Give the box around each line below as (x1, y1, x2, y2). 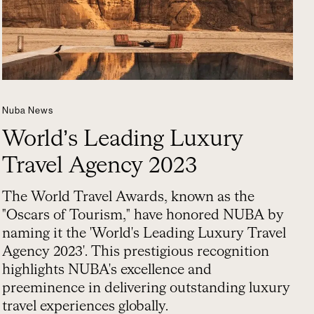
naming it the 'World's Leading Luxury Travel (2, 226, 287, 240)
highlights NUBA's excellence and (2, 263, 212, 277)
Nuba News (2, 106, 54, 115)
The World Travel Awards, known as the (2, 190, 255, 204)
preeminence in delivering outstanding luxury (2, 281, 291, 295)
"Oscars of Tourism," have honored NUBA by (2, 208, 285, 222)
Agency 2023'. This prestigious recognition (2, 245, 270, 259)
